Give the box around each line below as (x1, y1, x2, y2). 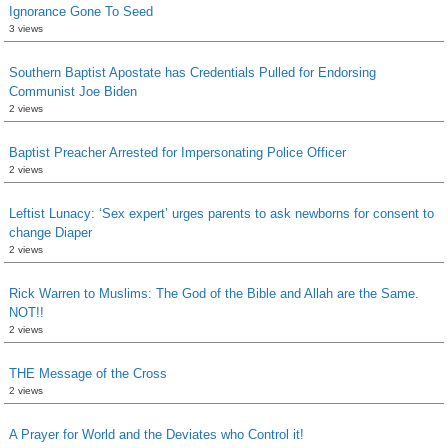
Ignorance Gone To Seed (9, 3, 153, 19)
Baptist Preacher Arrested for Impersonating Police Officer (9, 144, 346, 160)
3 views (9, 22, 43, 34)
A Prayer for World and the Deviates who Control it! (9, 426, 304, 442)
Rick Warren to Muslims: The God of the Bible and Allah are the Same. (9, 285, 419, 301)
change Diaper (9, 224, 92, 240)
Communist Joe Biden (9, 83, 137, 99)
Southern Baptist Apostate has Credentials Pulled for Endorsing (9, 64, 376, 80)
